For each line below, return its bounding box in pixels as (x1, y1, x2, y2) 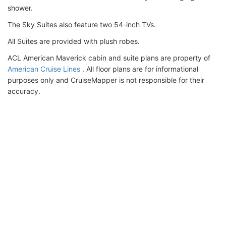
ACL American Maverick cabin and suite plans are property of (8, 53, 210, 62)
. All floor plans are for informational (80, 64, 198, 73)
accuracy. (8, 86, 40, 95)
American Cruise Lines (8, 64, 80, 73)
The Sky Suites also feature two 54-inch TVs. (8, 20, 156, 29)
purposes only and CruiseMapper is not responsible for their (8, 75, 204, 84)
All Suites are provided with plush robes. (8, 36, 140, 45)
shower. (8, 3, 33, 12)
